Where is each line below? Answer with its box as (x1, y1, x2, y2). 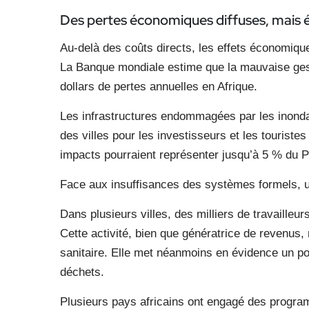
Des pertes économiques (60, 11, 216, 29)
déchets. (60, 266, 104, 279)
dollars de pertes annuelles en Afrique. (60, 80, 257, 93)
